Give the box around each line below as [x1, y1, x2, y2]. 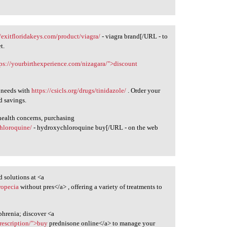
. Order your [126, 87, 161, 95]
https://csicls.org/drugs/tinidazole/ [31, 87, 127, 95]
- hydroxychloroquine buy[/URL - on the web [32, 124, 159, 132]
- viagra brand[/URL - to [100, 32, 168, 41]
